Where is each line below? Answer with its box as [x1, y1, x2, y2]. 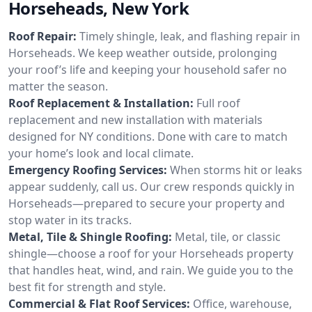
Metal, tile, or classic [175, 228, 281, 244]
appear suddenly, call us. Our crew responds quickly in [8, 178, 295, 194]
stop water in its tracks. [8, 212, 132, 228]
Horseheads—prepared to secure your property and [8, 195, 285, 211]
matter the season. [8, 78, 108, 94]
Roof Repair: [8, 28, 77, 44]
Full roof [196, 95, 240, 111]
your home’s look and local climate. [8, 145, 194, 161]
